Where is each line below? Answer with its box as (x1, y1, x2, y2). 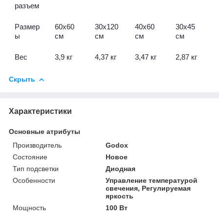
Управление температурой (106, 176, 198, 184)
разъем (15, 1, 39, 10)
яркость (106, 192, 134, 200)
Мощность (13, 203, 46, 212)
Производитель (13, 141, 62, 149)
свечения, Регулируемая (106, 184, 191, 192)
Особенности (13, 176, 55, 184)
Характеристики (9, 107, 72, 115)
